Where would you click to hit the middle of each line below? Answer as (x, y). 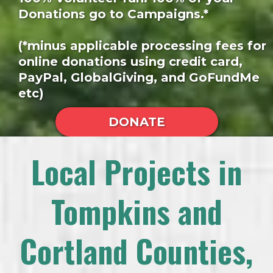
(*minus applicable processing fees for (142, 46)
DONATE (136, 122)
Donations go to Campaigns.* (113, 14)
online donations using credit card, (130, 62)
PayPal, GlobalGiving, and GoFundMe (141, 78)
